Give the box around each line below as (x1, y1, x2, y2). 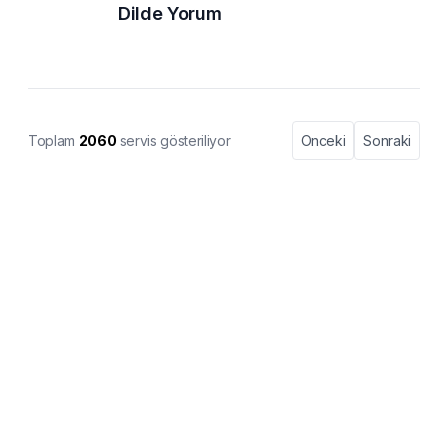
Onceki (300, 132, 346, 149)
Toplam (28, 131, 79, 149)
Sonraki (363, 132, 411, 149)
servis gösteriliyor (116, 131, 231, 149)
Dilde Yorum (118, 3, 222, 24)
